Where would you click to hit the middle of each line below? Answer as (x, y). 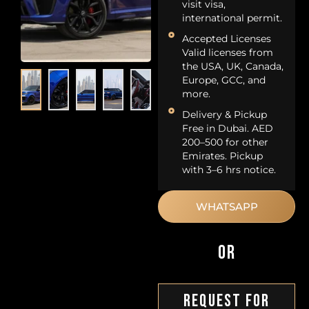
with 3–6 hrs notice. (229, 169)
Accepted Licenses (227, 38)
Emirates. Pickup (223, 156)
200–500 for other (226, 142)
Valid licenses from (228, 52)
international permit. (232, 18)
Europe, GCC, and (224, 80)
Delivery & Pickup (225, 114)
